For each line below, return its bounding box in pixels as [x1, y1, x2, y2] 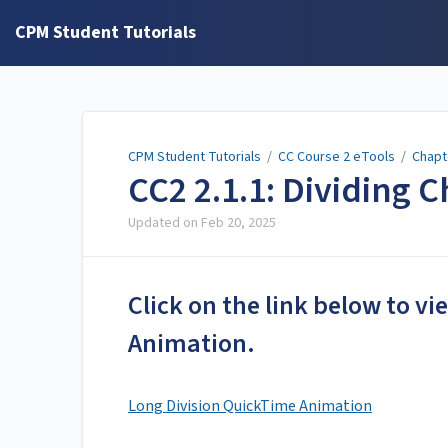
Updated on [128, 213, 201, 234]
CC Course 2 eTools [278, 147, 395, 167]
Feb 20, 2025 [201, 213, 276, 234]
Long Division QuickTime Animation [128, 395, 372, 418]
